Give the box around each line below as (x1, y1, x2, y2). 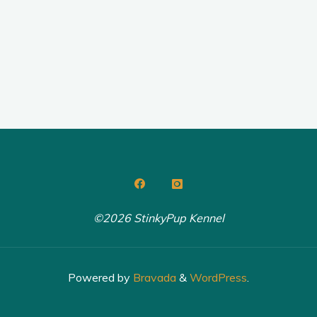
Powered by (68, 270, 130, 284)
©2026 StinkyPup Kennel (93, 210, 224, 225)
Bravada (130, 270, 176, 284)
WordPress (190, 270, 247, 284)
